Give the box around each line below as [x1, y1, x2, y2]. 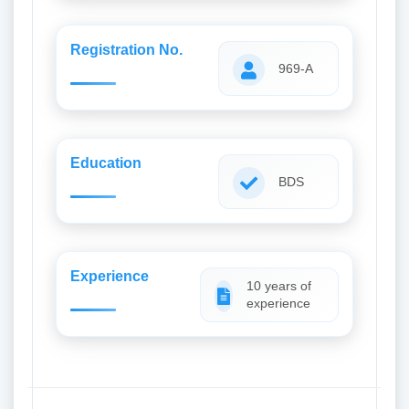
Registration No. [70, 42, 183, 58]
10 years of [246, 278, 312, 293]
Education [70, 155, 142, 171]
